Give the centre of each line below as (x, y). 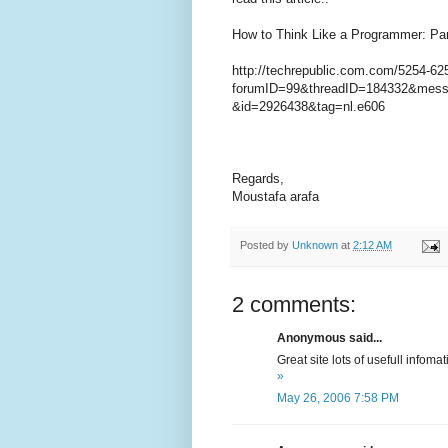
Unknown (315, 245)
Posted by (266, 245)
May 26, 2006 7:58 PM (338, 398)
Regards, (258, 179)
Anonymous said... (329, 338)
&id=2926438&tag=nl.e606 (308, 107)
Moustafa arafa (275, 197)
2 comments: (294, 305)
